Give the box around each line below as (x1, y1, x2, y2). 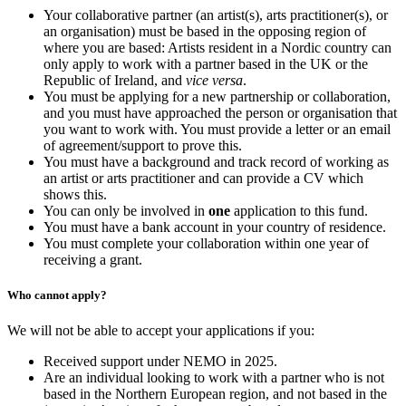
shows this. (43, 186, 107, 202)
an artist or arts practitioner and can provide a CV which (43, 169, 363, 186)
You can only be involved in (43, 202, 208, 218)
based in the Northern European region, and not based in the (43, 385, 387, 401)
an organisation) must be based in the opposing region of (43, 23, 366, 39)
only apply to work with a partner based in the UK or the (43, 55, 368, 72)
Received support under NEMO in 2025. (43, 353, 277, 369)
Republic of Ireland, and (43, 72, 186, 88)
